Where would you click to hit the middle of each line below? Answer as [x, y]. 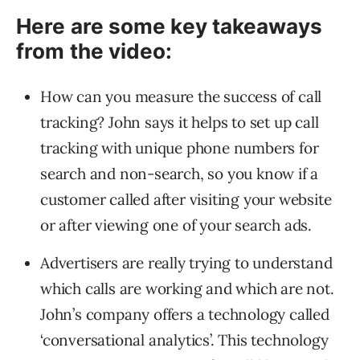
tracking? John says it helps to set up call [180, 122]
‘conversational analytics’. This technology [184, 340]
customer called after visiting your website [186, 199]
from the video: [94, 51]
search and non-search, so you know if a [180, 173]
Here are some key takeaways [169, 26]
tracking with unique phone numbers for [180, 147]
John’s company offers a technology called [185, 314]
